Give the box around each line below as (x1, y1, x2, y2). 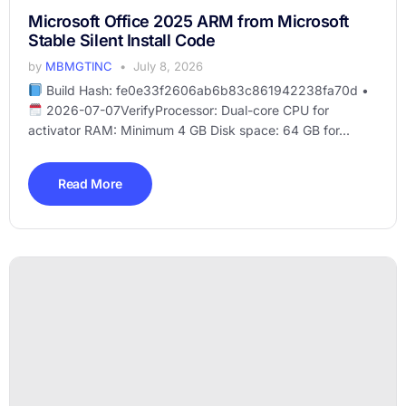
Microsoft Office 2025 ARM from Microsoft (28, 12, 349, 31)
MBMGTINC (45, 59, 112, 73)
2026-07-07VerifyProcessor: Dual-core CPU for (42, 102, 329, 118)
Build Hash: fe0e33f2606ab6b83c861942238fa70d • (42, 82, 369, 98)
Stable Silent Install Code (28, 31, 216, 50)
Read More (58, 176, 122, 191)
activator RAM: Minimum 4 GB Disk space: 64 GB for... (28, 122, 350, 138)
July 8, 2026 (133, 59, 203, 73)
